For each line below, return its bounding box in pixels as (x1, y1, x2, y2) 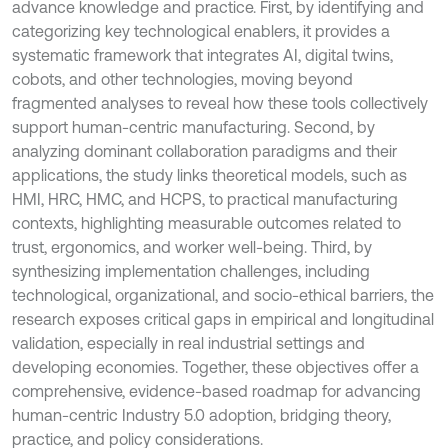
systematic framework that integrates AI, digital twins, (12, 45, 393, 64)
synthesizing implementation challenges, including (12, 261, 370, 280)
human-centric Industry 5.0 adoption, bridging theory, (12, 405, 391, 424)
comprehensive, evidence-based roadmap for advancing (12, 381, 421, 400)
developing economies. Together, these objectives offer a (12, 357, 419, 376)
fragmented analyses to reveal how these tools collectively (12, 93, 428, 112)
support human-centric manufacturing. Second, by (12, 117, 375, 136)
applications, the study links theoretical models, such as (12, 165, 407, 184)
